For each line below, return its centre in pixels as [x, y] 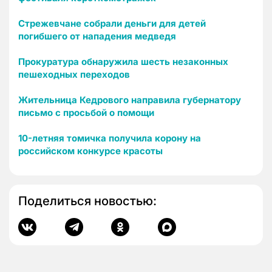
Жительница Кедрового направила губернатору [130, 100]
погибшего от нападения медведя [97, 36]
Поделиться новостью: [87, 201]
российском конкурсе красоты [90, 151]
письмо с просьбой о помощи [86, 113]
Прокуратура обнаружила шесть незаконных [123, 62]
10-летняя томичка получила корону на [110, 138]
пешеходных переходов [74, 75]
